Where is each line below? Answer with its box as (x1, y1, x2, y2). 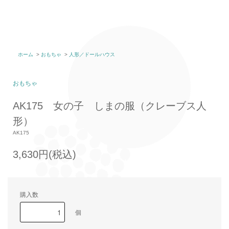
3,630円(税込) (13, 149, 76, 160)
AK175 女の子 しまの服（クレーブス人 (13, 100, 207, 111)
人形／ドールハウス (69, 52, 115, 57)
